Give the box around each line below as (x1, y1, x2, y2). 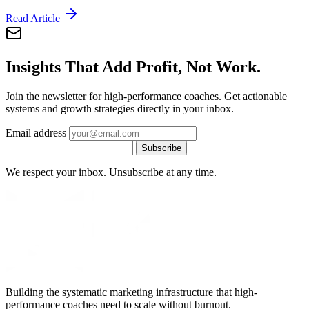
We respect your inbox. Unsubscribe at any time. (6, 166, 217, 178)
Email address (6, 126, 66, 139)
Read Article (6, 12, 63, 25)
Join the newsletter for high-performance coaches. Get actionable (6, 90, 287, 102)
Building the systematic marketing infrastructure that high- (6, 286, 257, 298)
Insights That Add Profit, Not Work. (6, 58, 261, 76)
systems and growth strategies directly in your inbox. (6, 102, 234, 114)
